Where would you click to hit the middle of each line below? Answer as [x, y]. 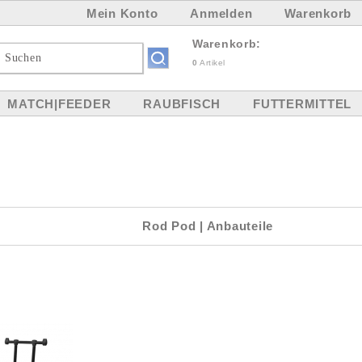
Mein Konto [122, 13]
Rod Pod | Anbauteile [208, 226]
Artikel [211, 63]
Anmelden [221, 13]
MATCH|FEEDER [59, 104]
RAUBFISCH [182, 104]
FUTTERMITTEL [302, 104]
